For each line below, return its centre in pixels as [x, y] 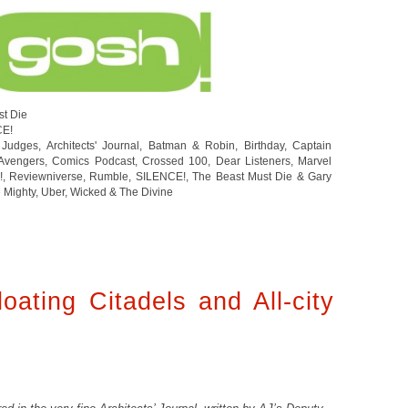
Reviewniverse [46, 176]
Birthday [264, 145]
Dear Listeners [253, 161]
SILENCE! [160, 176]
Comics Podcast [93, 161]
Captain [312, 145]
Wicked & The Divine [122, 192]
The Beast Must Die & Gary [262, 176]
